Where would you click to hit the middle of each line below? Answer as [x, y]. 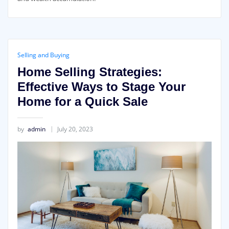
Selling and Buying [43, 55]
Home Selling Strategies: [89, 72]
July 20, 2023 [75, 129]
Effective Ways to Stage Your [101, 87]
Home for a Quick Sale [82, 102]
